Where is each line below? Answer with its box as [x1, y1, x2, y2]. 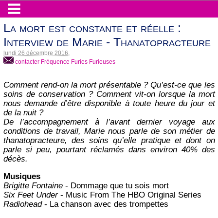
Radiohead [3, 200, 42, 209]
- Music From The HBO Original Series [57, 190, 201, 200]
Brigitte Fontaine [3, 181, 63, 191]
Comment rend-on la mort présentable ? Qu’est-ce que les [3, 80, 215, 90]
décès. [3, 154, 28, 164]
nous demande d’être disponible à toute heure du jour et [3, 99, 215, 109]
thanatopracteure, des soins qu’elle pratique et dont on [3, 136, 215, 145]
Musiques [3, 172, 40, 182]
